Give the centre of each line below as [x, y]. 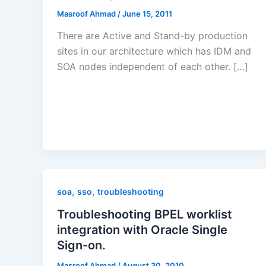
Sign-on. [81, 246]
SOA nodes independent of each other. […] [153, 67]
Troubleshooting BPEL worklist [145, 215]
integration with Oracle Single [142, 230]
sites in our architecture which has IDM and [154, 51]
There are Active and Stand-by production [152, 36]
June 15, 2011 [147, 13]
